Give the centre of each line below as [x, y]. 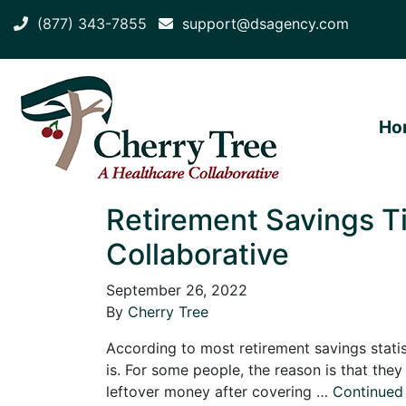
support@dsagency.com [261, 23]
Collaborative [198, 254]
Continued [368, 391]
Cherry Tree [168, 311]
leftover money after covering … [219, 391]
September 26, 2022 [177, 290]
